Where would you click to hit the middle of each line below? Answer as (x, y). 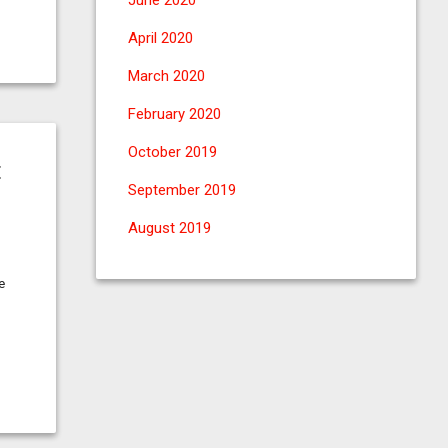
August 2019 (169, 228)
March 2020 (166, 76)
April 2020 (160, 38)
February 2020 (174, 114)
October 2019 (172, 152)
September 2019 (182, 190)
